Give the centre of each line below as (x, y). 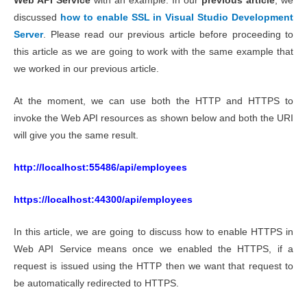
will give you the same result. (76, 135)
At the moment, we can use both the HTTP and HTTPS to (153, 101)
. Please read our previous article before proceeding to (168, 35)
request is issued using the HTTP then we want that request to (153, 266)
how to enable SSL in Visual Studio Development (176, 18)
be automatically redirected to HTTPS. (96, 283)
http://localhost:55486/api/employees (100, 167)
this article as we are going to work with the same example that (153, 52)
